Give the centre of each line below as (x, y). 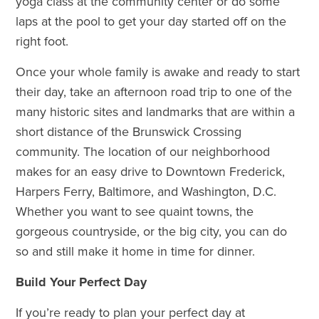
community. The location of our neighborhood (143, 151)
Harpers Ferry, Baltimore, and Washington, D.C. (146, 191)
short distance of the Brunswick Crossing (129, 131)
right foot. (44, 41)
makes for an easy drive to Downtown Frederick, (151, 171)
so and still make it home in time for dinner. (136, 251)
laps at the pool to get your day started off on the (151, 21)
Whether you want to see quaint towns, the (135, 211)
